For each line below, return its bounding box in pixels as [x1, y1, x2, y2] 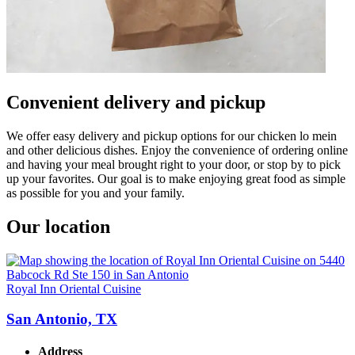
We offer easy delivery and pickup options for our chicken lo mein [6, 128, 337, 143]
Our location [6, 216, 110, 237]
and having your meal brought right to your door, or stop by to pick [6, 157, 341, 171]
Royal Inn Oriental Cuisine [6, 281, 141, 296]
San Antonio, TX [6, 311, 117, 328]
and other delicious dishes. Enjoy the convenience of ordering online [6, 143, 348, 157]
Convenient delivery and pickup [6, 91, 265, 113]
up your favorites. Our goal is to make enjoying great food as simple [6, 171, 345, 185]
